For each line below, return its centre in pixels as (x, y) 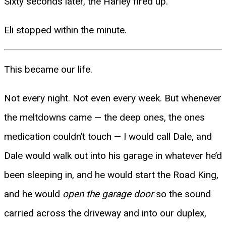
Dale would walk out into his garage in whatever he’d (113, 155)
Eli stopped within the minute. (65, 30)
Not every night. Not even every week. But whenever (113, 98)
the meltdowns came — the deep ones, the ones (104, 117)
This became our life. (48, 69)
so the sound (182, 194)
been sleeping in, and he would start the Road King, (111, 175)
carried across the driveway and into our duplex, (105, 213)
